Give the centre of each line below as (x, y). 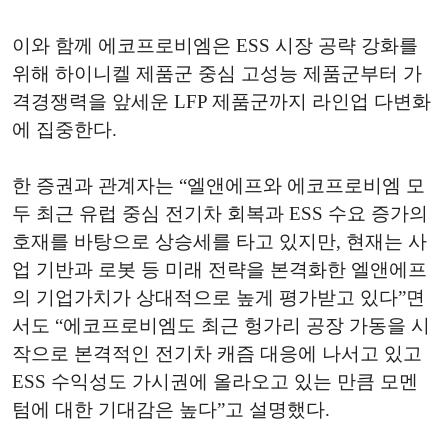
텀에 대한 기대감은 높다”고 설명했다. (171, 410)
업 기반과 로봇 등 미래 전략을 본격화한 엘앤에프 (219, 270)
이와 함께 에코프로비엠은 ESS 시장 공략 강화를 (215, 46)
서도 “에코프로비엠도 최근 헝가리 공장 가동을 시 (221, 326)
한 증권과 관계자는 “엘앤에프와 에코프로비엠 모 (218, 186)
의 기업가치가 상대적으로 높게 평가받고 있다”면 (218, 298)
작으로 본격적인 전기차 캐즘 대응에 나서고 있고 (217, 354)
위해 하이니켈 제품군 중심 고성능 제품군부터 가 (217, 74)
